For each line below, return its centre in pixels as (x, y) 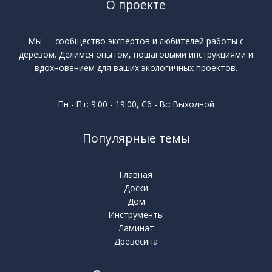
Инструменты (136, 215)
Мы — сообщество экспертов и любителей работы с (136, 41)
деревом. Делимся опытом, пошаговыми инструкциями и (136, 54)
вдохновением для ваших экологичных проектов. (136, 67)
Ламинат (136, 228)
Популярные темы (136, 139)
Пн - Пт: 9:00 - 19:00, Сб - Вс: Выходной (136, 104)
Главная (136, 175)
